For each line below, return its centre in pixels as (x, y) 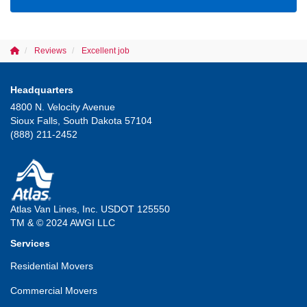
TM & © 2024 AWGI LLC (63, 222)
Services (30, 243)
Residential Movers (52, 266)
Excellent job (106, 50)
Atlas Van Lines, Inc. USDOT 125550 (90, 209)
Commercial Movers (54, 290)
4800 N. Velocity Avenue (63, 107)
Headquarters (42, 89)
